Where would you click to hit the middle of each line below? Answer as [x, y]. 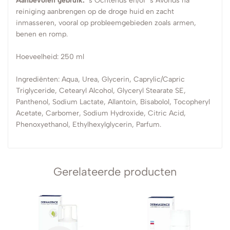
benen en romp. [42, 34]
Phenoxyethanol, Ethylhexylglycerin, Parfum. [89, 124]
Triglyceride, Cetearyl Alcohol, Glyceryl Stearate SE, [101, 91]
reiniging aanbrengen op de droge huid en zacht [95, 12]
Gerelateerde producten [115, 172]
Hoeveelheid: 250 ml [50, 57]
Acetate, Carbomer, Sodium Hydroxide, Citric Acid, [101, 113]
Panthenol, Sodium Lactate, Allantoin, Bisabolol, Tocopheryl [113, 102]
